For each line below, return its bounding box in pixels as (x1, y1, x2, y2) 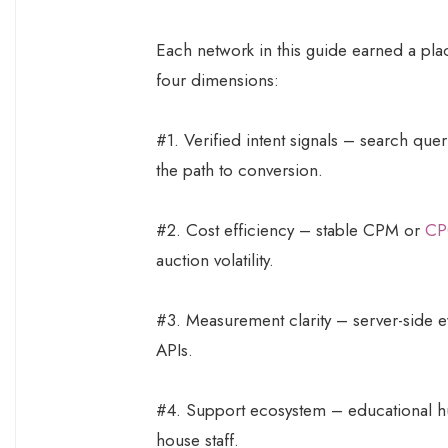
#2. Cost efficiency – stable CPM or (156, 217, 425, 242)
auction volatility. (156, 247, 274, 272)
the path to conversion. (156, 157, 323, 182)
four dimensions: (156, 67, 279, 92)
